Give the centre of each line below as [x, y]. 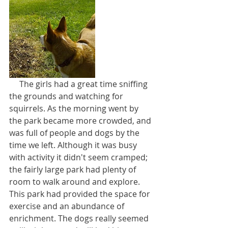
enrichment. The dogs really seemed [80, 218]
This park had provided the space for [81, 194]
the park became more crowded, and [81, 120]
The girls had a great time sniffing [14, 84]
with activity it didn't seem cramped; [79, 157]
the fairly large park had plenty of [74, 169]
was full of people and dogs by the [75, 133]
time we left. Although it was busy [74, 145]
